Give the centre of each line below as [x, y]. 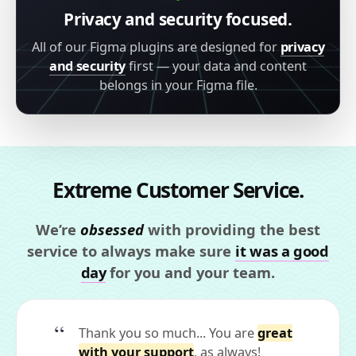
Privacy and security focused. [178, 19]
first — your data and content [217, 66]
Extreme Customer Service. [178, 190]
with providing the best [232, 229]
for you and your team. [191, 272]
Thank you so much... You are [168, 333]
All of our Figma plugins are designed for [156, 46]
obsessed [112, 229]
